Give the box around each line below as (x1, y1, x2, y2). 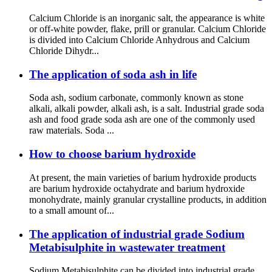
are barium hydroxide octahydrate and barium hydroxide (29, 183, 245, 194)
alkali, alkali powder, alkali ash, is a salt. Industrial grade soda (29, 103, 264, 114)
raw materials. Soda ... (29, 125, 114, 136)
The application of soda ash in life (29, 67, 197, 81)
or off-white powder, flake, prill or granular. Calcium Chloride (29, 23, 266, 34)
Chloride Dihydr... (29, 45, 99, 56)
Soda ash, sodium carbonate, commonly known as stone (29, 92, 243, 103)
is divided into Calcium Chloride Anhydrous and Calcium (29, 34, 250, 45)
